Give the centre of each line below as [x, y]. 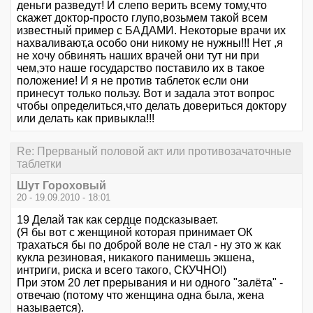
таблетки [39, 164]
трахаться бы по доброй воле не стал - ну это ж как [149, 245]
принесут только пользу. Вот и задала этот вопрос [146, 94]
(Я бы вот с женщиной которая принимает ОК [134, 232]
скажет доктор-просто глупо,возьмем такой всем [142, 18]
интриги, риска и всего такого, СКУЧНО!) [122, 270]
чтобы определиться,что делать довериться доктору [152, 106]
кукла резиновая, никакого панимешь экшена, [136, 257]
